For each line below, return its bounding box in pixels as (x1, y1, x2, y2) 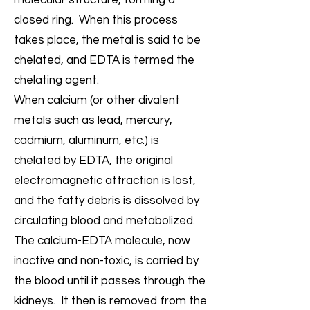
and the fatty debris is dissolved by (14, 194, 199, 207)
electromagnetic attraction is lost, (14, 174, 196, 187)
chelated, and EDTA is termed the (14, 54, 194, 66)
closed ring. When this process (14, 14, 178, 26)
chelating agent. (14, 74, 99, 86)
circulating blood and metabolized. (14, 215, 198, 227)
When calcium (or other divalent (14, 94, 180, 107)
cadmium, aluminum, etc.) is (14, 134, 159, 147)
